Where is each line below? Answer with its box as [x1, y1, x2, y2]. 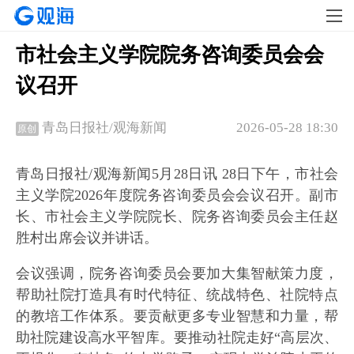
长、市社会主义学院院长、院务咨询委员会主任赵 [16, 209, 338, 225]
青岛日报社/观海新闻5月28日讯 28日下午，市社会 [16, 166, 338, 183]
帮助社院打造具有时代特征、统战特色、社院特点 [16, 287, 338, 303]
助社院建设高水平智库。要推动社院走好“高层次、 [16, 330, 338, 346]
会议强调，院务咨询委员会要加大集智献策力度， [16, 265, 338, 282]
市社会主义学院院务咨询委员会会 [16, 43, 324, 66]
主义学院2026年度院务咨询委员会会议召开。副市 [16, 187, 338, 204]
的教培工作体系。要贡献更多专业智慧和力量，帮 [16, 308, 338, 325]
